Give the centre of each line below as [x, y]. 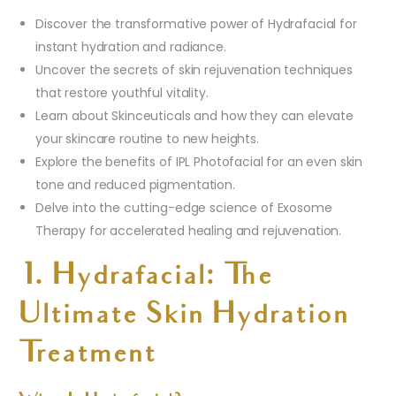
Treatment [87, 356]
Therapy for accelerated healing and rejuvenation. [189, 231]
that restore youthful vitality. [122, 93]
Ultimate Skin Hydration [183, 317]
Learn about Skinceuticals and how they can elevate [194, 116]
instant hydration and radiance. [131, 47]
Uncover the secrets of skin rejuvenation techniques [194, 70]
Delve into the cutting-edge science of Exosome [184, 208]
